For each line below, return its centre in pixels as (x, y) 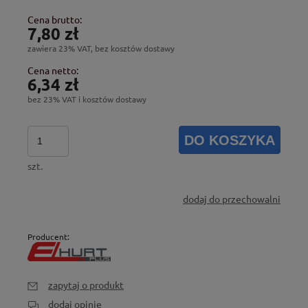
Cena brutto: (55, 19)
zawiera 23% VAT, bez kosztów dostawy (101, 48)
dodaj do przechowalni (232, 198)
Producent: (48, 236)
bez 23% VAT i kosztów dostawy (87, 99)
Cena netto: (53, 70)
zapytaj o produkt (86, 285)
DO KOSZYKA (230, 140)
